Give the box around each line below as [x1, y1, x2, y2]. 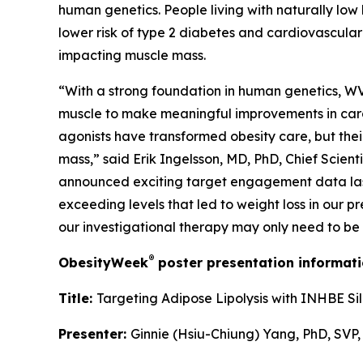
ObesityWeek [58, 254, 148, 271]
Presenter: [58, 326, 130, 342]
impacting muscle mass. [58, 47, 206, 63]
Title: [58, 290, 96, 306]
